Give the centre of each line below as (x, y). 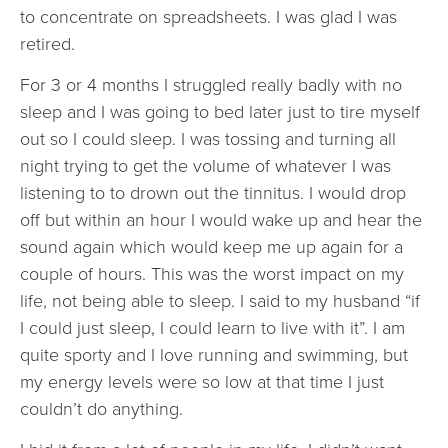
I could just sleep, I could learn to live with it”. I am (212, 328)
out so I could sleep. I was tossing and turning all (208, 139)
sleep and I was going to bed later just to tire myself (220, 112)
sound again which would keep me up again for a (211, 247)
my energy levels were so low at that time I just (202, 382)
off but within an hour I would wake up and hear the (221, 220)
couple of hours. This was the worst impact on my (212, 274)
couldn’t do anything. (101, 409)
